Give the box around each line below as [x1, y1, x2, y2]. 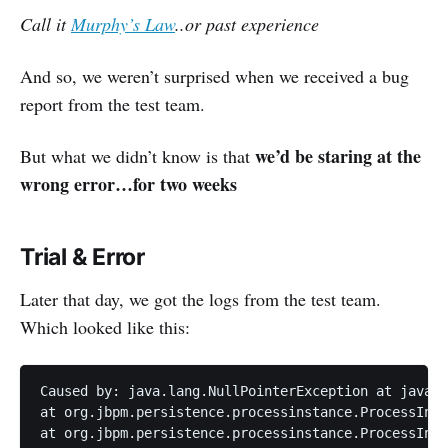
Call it [20, 12, 71, 37]
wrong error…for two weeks [20, 171, 237, 198]
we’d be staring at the [255, 143, 421, 170]
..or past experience [175, 12, 319, 37]
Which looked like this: [20, 315, 190, 340]
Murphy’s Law [71, 12, 175, 37]
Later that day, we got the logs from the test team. [20, 287, 381, 312]
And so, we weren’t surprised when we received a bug [20, 64, 409, 89]
